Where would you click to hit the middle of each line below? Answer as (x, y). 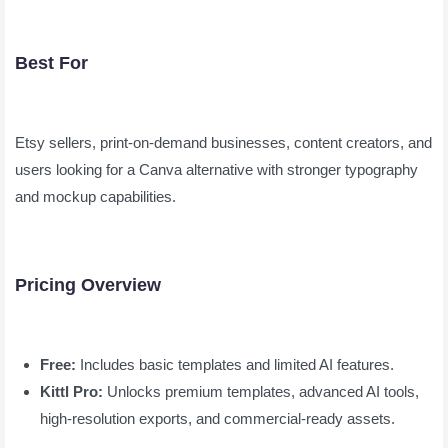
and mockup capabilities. (95, 196)
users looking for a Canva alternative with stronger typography (216, 169)
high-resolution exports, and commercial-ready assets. (219, 418)
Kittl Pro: (71, 391)
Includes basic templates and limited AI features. (235, 364)
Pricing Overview (88, 284)
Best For (51, 62)
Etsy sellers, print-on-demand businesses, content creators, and (223, 142)
